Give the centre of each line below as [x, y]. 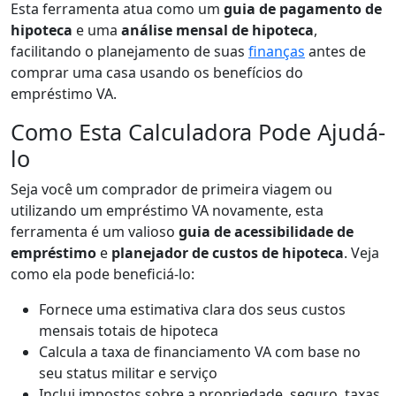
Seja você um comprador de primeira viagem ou [171, 189]
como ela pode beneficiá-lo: [103, 274]
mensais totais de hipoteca [129, 330]
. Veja [362, 252]
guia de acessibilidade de [266, 231]
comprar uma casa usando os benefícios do [157, 72]
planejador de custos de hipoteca [228, 252]
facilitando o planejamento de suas [129, 51]
